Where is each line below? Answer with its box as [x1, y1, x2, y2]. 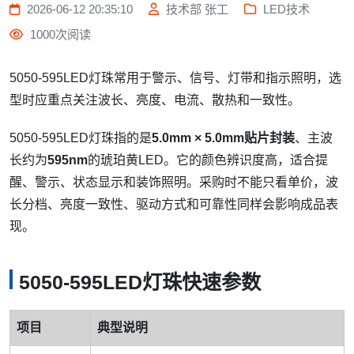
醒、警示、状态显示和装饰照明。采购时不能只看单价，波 [9, 175, 338, 189]
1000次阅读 [27, 28, 91, 41]
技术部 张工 [163, 2, 228, 16]
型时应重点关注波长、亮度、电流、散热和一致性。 [9, 93, 300, 107]
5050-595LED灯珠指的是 [9, 131, 152, 145]
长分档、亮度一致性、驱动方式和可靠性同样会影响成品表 [9, 198, 338, 211]
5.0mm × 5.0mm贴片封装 [152, 131, 295, 145]
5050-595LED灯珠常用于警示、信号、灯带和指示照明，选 [9, 71, 341, 85]
